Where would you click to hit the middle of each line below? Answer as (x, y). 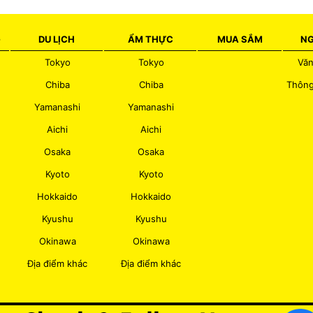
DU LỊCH (57, 39)
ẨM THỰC (150, 39)
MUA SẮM (240, 39)
